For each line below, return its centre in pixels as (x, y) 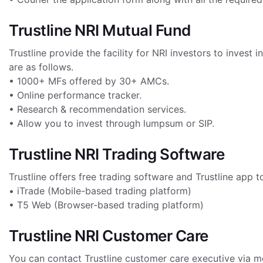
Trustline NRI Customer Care (109, 236)
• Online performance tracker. (75, 95)
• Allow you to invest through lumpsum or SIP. (112, 123)
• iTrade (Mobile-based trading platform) (100, 191)
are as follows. (41, 67)
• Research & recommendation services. (97, 109)
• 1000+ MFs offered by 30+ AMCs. (89, 81)
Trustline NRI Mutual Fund (100, 30)
